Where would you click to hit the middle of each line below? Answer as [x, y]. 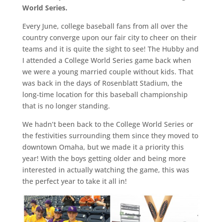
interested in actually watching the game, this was [106, 170]
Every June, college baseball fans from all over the [105, 26]
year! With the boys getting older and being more [104, 158]
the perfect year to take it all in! [74, 181]
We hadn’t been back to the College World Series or [108, 124]
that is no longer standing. [66, 106]
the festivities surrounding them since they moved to [110, 136]
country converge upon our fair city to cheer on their [109, 37]
